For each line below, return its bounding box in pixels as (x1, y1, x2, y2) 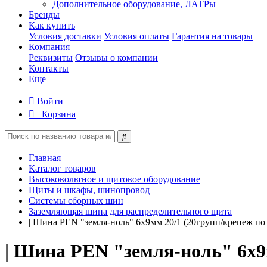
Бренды (29, 10, 60, 20)
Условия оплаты (104, 31, 169, 41)
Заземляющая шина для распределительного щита (29, 206, 232, 216)
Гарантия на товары (172, 31, 253, 41)
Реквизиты (29, 52, 73, 63)
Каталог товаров (29, 163, 96, 173)
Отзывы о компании (75, 52, 158, 63)
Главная (29, 153, 61, 163)
